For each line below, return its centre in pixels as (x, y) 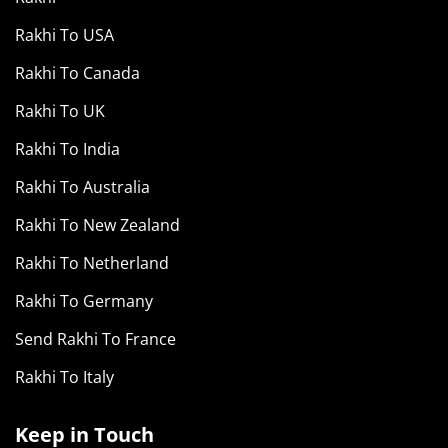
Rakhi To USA (64, 34)
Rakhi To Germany (84, 300)
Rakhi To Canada (77, 72)
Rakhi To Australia (82, 186)
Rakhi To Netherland (92, 262)
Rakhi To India (67, 148)
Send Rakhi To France (95, 338)
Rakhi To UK (60, 110)
